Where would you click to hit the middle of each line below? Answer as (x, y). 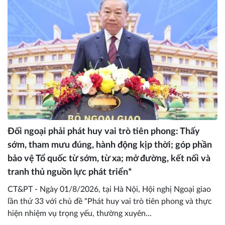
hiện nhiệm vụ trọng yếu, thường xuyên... (80, 214)
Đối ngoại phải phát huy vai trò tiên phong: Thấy (104, 132)
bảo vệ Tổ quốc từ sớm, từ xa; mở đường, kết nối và (109, 159)
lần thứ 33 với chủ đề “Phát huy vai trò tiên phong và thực (110, 202)
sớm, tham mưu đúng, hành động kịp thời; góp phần (110, 145)
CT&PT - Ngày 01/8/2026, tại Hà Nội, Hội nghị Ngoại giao (109, 190)
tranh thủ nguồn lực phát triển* (70, 173)
